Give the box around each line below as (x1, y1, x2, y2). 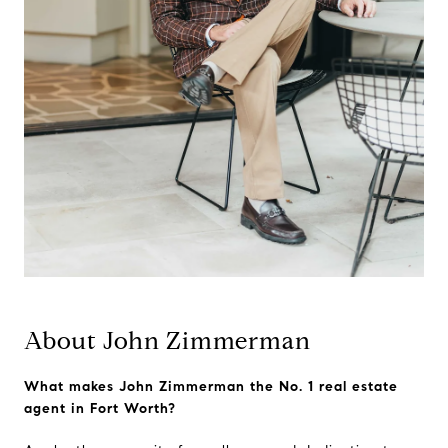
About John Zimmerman (24, 326, 311, 357)
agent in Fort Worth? (24, 400, 176, 418)
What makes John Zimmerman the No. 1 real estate (24, 378, 398, 396)
